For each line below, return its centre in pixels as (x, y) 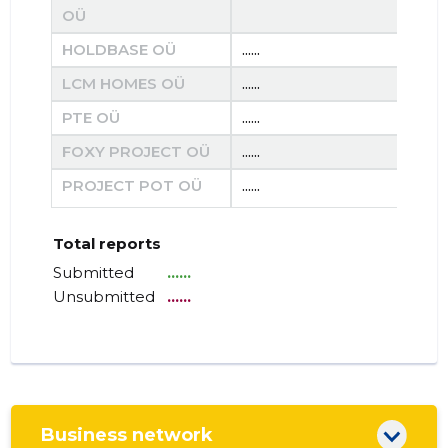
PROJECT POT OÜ (132, 186)
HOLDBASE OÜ (119, 50)
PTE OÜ (91, 118)
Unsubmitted (104, 297)
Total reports (107, 244)
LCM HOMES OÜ (124, 84)
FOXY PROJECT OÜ (136, 152)
